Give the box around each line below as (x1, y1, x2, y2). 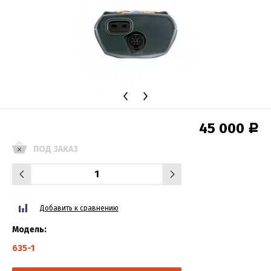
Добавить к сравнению (40, 203, 119, 212)
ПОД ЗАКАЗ (33, 143, 78, 154)
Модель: (12, 224, 47, 235)
